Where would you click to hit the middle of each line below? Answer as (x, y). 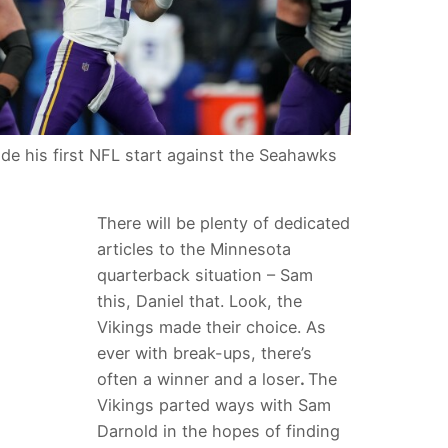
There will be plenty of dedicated (223, 223)
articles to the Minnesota (193, 249)
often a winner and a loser (198, 379)
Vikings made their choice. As (211, 327)
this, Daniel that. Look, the (199, 301)
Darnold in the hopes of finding (218, 431)
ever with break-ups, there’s (204, 353)
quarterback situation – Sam (204, 275)
